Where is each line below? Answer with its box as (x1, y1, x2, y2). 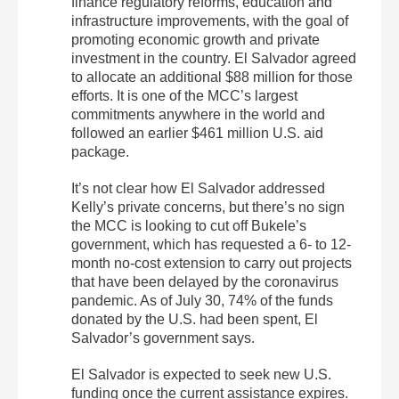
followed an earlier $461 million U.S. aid (71, 125, 323, 141)
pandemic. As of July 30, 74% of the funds (71, 292, 333, 308)
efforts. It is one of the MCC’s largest (71, 87, 297, 103)
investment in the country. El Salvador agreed (71, 50, 356, 66)
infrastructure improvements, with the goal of (71, 12, 348, 28)
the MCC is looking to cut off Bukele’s (71, 217, 306, 233)
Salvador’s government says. (71, 330, 255, 346)
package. (71, 143, 129, 159)
